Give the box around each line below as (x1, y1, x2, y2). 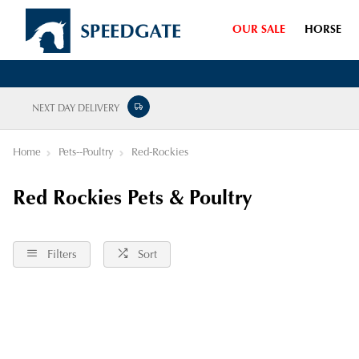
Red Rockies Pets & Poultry (13, 189, 252, 210)
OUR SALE (232, 24, 285, 36)
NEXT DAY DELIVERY (32, 104, 119, 114)
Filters (47, 249, 77, 261)
